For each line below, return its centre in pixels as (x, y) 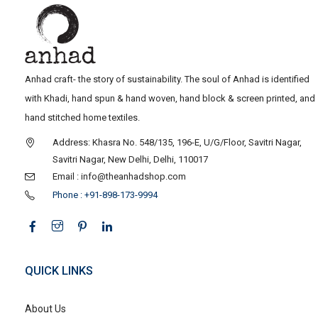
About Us (45, 308)
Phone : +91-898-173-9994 (105, 194)
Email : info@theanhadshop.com (119, 176)
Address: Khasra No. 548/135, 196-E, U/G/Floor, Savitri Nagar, (177, 142)
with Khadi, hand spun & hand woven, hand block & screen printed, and (170, 98)
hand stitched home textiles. (82, 117)
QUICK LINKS (59, 270)
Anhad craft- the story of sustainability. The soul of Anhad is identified (167, 79)
